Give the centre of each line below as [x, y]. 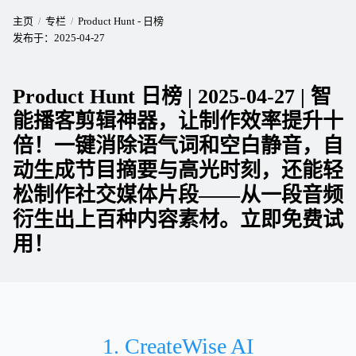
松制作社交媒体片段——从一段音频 [178, 195]
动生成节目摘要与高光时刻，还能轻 [178, 170]
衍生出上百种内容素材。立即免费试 [178, 220]
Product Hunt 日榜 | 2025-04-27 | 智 [172, 97]
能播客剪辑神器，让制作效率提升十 [178, 121]
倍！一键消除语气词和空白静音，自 [178, 146]
